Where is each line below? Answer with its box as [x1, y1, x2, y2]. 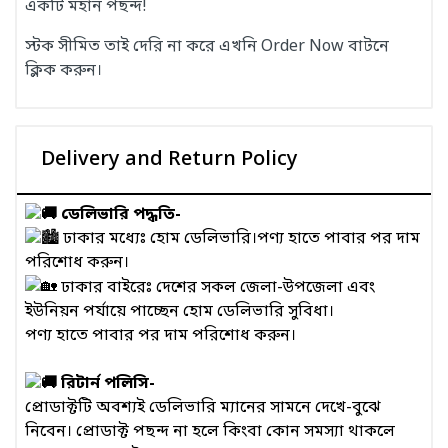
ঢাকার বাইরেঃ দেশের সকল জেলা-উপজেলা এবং [57, 276, 375, 299]
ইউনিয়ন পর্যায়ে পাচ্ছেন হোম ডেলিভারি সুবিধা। [25, 300, 334, 323]
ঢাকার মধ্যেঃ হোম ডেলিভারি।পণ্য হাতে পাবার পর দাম [59, 228, 420, 251]
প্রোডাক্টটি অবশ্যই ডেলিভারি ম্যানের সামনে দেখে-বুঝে [25, 396, 381, 419]
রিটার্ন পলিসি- [57, 372, 155, 395]
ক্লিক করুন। [25, 59, 102, 82]
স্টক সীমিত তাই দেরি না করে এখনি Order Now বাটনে [25, 35, 389, 58]
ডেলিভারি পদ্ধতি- [57, 203, 181, 226]
